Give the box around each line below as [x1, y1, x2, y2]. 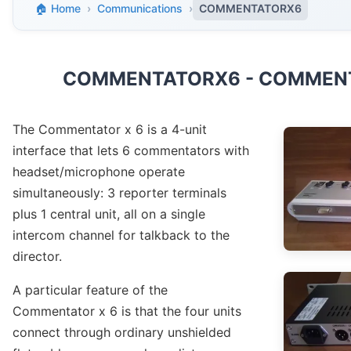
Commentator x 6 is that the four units [13, 303, 242, 320]
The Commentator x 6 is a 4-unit [13, 121, 208, 138]
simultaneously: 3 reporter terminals [13, 185, 227, 201]
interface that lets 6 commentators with [13, 143, 250, 159]
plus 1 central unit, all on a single [13, 206, 206, 223]
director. [13, 248, 63, 265]
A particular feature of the [13, 282, 168, 299]
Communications [97, 2, 183, 16]
